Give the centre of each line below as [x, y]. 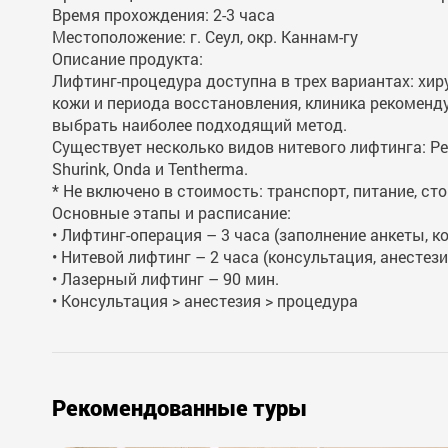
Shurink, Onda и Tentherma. [150, 168]
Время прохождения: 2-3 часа [163, 14]
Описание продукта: [127, 58]
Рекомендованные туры [179, 407]
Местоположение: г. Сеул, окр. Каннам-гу [205, 36]
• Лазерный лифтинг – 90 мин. [165, 278]
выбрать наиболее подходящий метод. [199, 124]
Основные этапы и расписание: [171, 212]
